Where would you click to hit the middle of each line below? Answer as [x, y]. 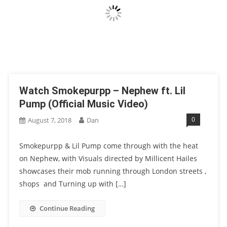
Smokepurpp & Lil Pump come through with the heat [108, 146]
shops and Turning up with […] [72, 184]
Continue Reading [67, 209]
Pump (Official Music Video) [83, 104]
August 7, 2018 [49, 120]
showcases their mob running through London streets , [112, 171]
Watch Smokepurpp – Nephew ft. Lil [102, 91]
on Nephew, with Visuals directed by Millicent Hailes [108, 159]
